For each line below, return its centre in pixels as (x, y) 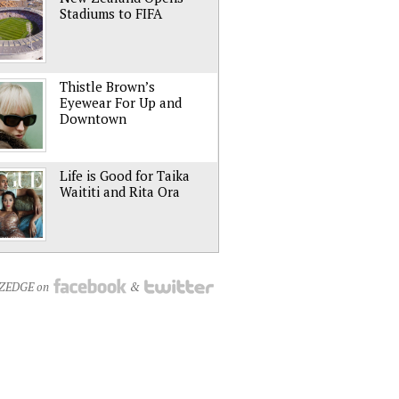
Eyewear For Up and (121, 102)
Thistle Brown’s (107, 86)
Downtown (93, 118)
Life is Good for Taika (125, 175)
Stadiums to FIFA (111, 13)
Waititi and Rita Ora (120, 191)
